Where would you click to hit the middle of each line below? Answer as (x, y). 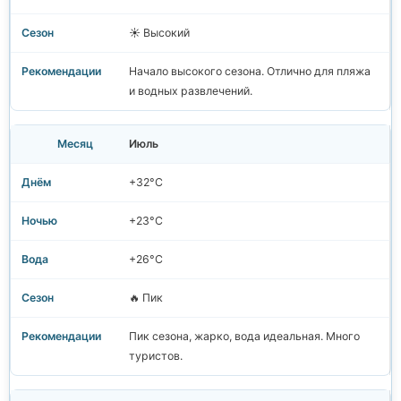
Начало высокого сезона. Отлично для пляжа (250, 72)
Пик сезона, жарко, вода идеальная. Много (244, 337)
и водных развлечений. (191, 91)
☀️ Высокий (159, 33)
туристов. (156, 356)
